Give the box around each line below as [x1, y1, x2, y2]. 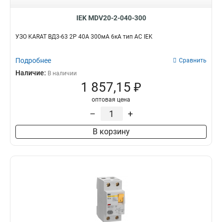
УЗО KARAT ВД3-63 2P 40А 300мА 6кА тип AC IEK [15, 33, 153, 40]
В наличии [48, 70, 77, 77]
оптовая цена [92, 96, 130, 103]
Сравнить [179, 57, 207, 64]
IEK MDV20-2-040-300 [76, 14, 146, 22]
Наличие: [15, 69, 48, 77]
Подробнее [15, 56, 51, 64]
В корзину [92, 127, 130, 136]
